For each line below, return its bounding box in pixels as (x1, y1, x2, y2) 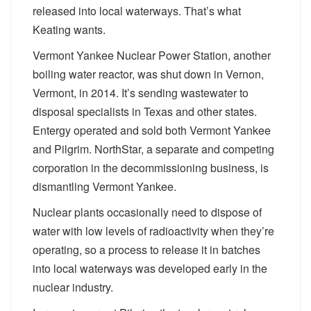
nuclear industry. (33, 279, 113, 295)
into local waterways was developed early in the (33, 260, 267, 276)
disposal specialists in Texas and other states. (33, 103, 257, 119)
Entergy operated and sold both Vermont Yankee (33, 122, 271, 138)
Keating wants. (33, 22, 106, 37)
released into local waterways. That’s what (33, 3, 241, 19)
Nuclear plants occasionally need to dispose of (33, 204, 262, 220)
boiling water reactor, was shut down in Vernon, (33, 66, 264, 82)
